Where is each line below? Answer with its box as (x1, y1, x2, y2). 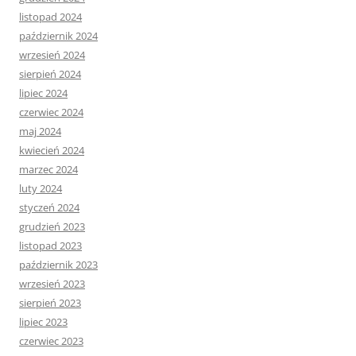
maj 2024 (19, 124, 61, 139)
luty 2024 (19, 181, 62, 196)
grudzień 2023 (19, 219, 85, 234)
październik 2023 (19, 257, 98, 273)
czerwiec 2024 (19, 105, 83, 120)
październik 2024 (19, 29, 98, 44)
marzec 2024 (19, 162, 78, 177)
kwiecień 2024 (19, 143, 84, 158)
